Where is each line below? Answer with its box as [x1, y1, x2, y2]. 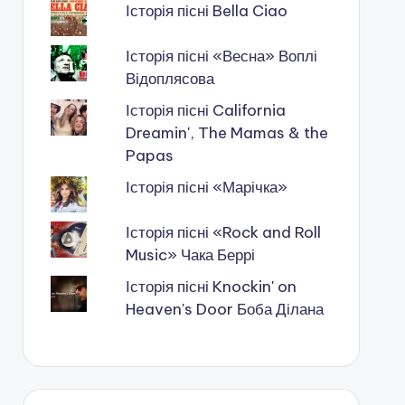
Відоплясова [125, 69, 214, 89]
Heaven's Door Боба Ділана [125, 299, 324, 319]
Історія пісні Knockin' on [125, 277, 297, 297]
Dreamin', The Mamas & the [125, 123, 328, 143]
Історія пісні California [125, 100, 286, 120]
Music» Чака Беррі [125, 245, 255, 265]
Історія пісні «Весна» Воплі [125, 46, 317, 66]
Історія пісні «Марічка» [125, 177, 287, 197]
